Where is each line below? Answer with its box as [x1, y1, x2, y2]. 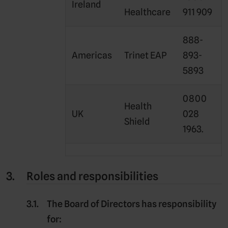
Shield [124, 116, 150, 127]
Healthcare [124, 7, 170, 18]
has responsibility [140, 198, 216, 210]
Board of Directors [64, 198, 140, 210]
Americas [72, 50, 112, 61]
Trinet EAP [124, 50, 167, 61]
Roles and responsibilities [26, 169, 158, 183]
